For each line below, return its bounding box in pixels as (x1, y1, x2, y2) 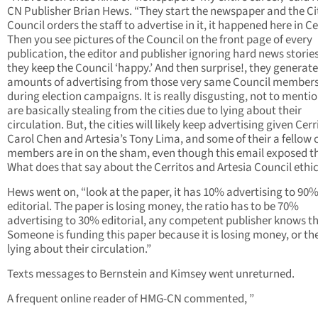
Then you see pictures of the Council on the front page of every (7, 31, 312, 49)
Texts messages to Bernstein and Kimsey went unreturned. (7, 265, 295, 283)
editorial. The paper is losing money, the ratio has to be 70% (7, 198, 299, 216)
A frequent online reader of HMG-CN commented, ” (7, 290, 254, 308)
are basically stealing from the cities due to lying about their (7, 102, 302, 120)
